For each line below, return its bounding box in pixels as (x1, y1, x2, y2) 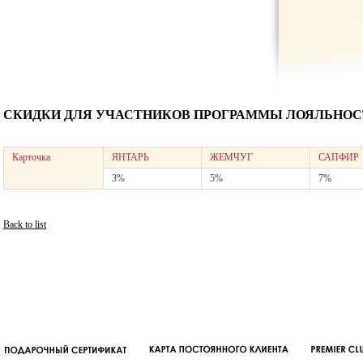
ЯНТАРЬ (112, 152, 149, 163)
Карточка (12, 152, 50, 163)
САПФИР (318, 152, 359, 163)
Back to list (3, 219, 46, 230)
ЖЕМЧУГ (210, 152, 253, 163)
